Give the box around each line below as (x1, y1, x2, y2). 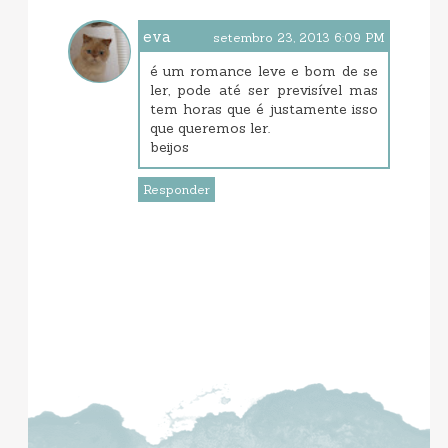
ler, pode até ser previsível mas (149, 81, 379, 100)
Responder (142, 182, 210, 198)
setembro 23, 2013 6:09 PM (213, 30, 386, 46)
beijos (149, 138, 189, 157)
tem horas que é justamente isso (149, 100, 379, 119)
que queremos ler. (149, 119, 270, 138)
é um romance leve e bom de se (149, 62, 379, 81)
